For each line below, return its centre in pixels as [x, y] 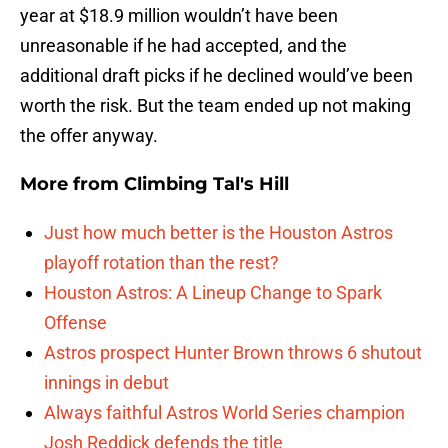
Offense [75, 323]
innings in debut [106, 383]
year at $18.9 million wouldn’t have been [179, 16]
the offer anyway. [89, 136]
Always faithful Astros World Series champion [224, 413]
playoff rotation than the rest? [161, 263]
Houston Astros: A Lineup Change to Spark [213, 293]
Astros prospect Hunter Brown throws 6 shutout [233, 353]
